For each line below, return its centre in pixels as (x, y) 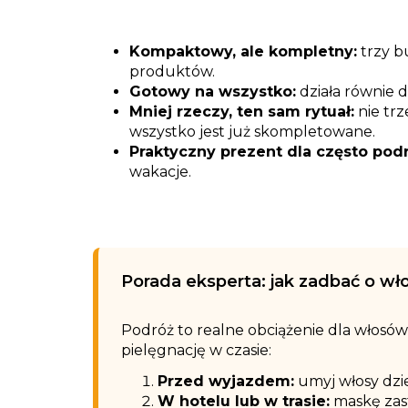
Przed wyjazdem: (226, 381)
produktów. (172, 71)
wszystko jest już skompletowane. (252, 132)
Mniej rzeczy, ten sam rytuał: (242, 112)
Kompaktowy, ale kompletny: (243, 51)
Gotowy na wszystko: (213, 92)
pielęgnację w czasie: (196, 350)
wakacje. (160, 172)
